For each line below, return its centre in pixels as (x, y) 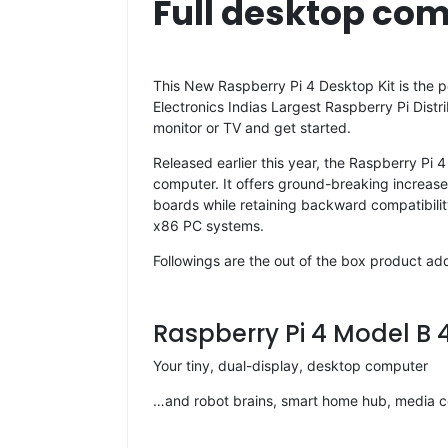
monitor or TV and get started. (252, 127)
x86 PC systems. (208, 225)
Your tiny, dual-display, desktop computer (290, 365)
